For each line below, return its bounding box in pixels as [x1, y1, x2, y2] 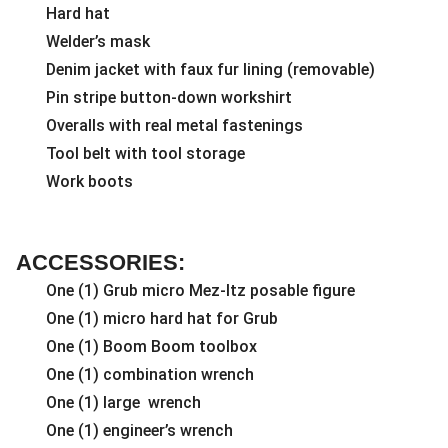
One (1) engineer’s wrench [46, 420, 233, 440]
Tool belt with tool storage [46, 143, 245, 163]
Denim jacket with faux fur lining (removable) [46, 59, 375, 79]
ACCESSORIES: [16, 249, 185, 275]
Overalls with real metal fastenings [46, 115, 303, 135]
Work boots [46, 171, 133, 191]
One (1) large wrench [46, 392, 201, 412]
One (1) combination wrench [46, 364, 254, 384]
